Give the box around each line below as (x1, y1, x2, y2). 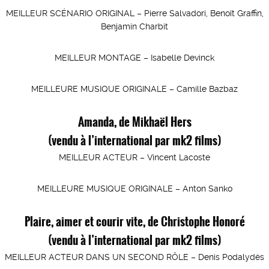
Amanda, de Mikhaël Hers (77, 113, 192, 130)
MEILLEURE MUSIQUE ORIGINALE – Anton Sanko (37, 184, 232, 193)
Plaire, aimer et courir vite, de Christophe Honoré (24, 213, 245, 229)
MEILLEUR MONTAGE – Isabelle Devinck (55, 53, 214, 62)
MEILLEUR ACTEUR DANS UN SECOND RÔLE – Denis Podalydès (5, 252, 264, 262)
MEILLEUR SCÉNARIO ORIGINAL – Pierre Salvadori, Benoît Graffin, (5, 8, 264, 18)
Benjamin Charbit (101, 22, 168, 31)
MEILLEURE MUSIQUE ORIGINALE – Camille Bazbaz (31, 84, 238, 94)
